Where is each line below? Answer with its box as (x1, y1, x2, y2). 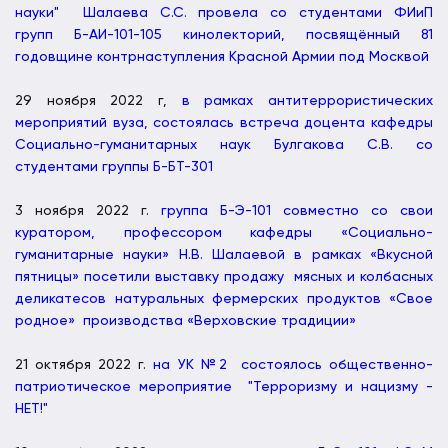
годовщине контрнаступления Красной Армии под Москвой (15, 49, 429, 64)
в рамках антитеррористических (181, 93, 434, 108)
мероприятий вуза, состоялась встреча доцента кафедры (15, 115, 433, 130)
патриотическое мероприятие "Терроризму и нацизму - (15, 379, 433, 394)
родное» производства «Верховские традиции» (15, 313, 356, 328)
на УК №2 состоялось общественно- (153, 357, 434, 372)
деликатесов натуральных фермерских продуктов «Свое (15, 291, 433, 306)
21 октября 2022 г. (15, 357, 154, 372)
